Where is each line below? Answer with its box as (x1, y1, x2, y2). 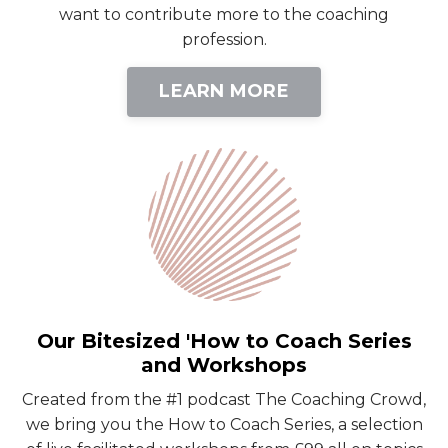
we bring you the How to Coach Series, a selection (25, 414, 423, 434)
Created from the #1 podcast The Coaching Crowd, (22, 389, 426, 409)
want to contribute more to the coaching (59, 4, 389, 24)
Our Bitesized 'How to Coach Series (36, 328, 412, 353)
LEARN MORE (159, 80, 289, 103)
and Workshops (141, 352, 307, 377)
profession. (181, 29, 267, 49)
